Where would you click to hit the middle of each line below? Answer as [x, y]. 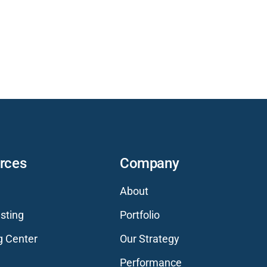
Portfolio [139, 215]
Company [149, 163]
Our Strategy [149, 239]
